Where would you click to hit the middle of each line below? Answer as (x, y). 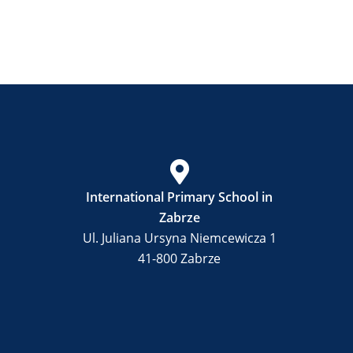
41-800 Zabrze (180, 258)
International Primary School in (180, 197)
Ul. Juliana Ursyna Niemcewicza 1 (179, 238)
